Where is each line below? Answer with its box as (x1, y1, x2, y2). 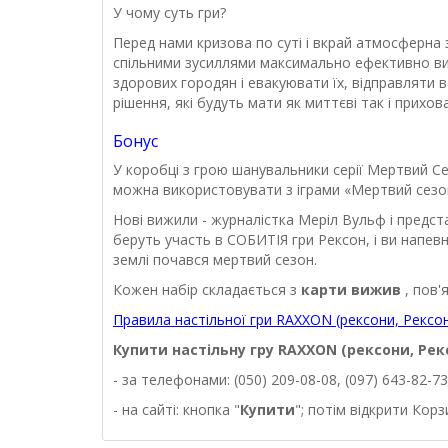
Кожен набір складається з (113, 280, 301, 300)
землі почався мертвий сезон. (113, 250, 317, 270)
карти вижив (301, 280, 405, 300)
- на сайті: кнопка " (113, 400, 240, 420)
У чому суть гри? (113, 3, 226, 23)
